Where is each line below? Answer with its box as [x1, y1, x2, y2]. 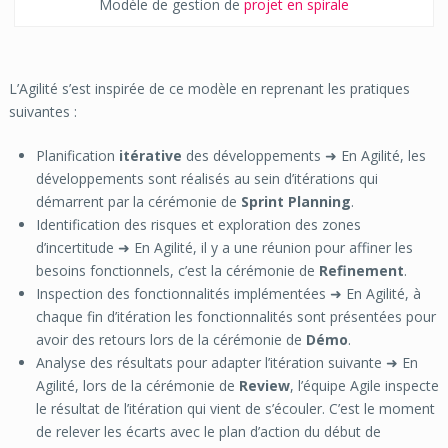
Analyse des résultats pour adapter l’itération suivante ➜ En [35, 353, 418, 373]
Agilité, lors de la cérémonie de [35, 376, 239, 396]
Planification [35, 146, 119, 166]
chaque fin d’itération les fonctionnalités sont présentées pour [35, 307, 436, 327]
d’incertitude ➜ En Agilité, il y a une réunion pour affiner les [35, 238, 413, 258]
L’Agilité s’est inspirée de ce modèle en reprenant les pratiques [8, 79, 410, 99]
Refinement [318, 261, 404, 281]
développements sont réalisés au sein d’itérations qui [35, 169, 378, 189]
